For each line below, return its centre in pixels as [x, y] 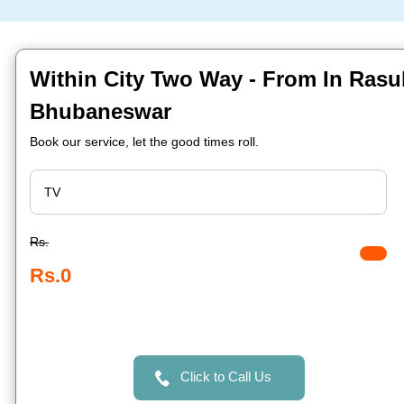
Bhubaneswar [101, 111]
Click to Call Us [225, 376]
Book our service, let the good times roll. [144, 142]
